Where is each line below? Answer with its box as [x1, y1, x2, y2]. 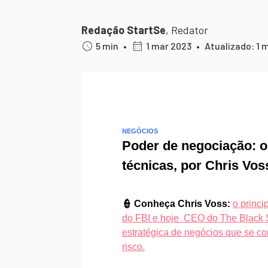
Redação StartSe [81, 23, 166, 36]
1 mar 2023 [146, 40, 191, 51]
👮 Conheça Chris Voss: [122, 199, 230, 209]
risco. [122, 242, 145, 252]
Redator [171, 23, 208, 36]
